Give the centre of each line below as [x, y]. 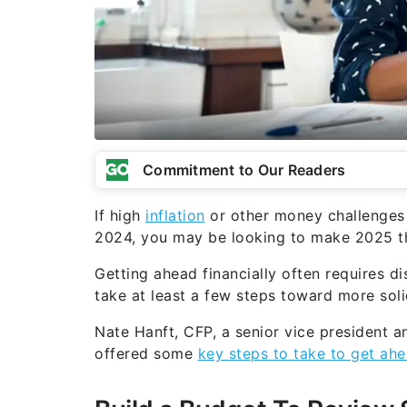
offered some [146, 353]
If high [120, 215]
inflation [175, 215]
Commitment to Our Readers [244, 169]
